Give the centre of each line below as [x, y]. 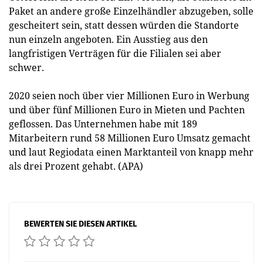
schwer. [26, 68]
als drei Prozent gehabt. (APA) [76, 166]
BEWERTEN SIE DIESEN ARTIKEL [80, 224]
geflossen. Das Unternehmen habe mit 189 [103, 124]
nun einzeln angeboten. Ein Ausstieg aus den [108, 39]
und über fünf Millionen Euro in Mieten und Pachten [127, 110]
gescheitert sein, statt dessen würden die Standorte [124, 25]
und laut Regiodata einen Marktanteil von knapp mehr [131, 152]
